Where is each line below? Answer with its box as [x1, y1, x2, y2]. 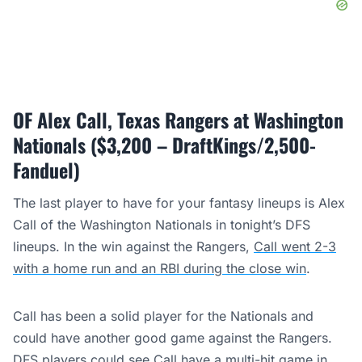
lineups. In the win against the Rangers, [13, 238, 254, 255]
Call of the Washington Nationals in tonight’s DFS [13, 217, 310, 234]
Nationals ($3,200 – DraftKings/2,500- [13, 130, 316, 160]
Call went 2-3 [254, 238, 336, 255]
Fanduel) [13, 155, 80, 185]
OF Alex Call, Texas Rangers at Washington [13, 105, 343, 135]
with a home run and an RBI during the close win [13, 260, 306, 277]
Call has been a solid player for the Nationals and [13, 308, 314, 325]
